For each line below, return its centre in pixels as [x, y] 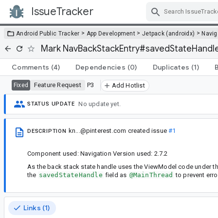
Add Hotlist [128, 85]
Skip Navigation [146, 20]
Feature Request [57, 85]
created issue [147, 130]
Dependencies [100, 67]
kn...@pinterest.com [97, 130]
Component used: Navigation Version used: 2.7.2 [98, 153]
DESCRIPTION [47, 131]
